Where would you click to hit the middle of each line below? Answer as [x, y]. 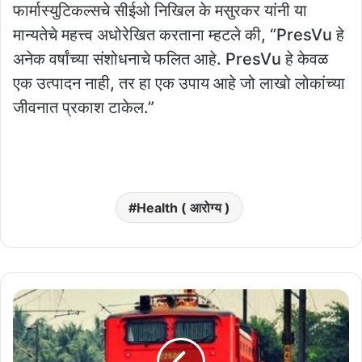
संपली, [25, 348]
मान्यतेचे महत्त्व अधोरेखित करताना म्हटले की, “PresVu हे [179, 35]
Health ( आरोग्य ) [183, 208]
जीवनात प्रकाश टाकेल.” [84, 108]
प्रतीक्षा [25, 331]
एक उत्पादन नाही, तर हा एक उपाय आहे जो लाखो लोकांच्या [179, 84]
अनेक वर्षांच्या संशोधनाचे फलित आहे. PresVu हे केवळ [170, 59]
